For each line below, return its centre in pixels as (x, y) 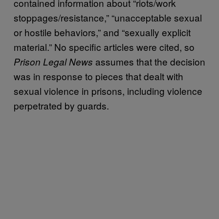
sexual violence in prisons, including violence (108, 90)
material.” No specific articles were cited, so (104, 46)
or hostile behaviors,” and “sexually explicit (102, 32)
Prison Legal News (53, 61)
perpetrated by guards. (61, 105)
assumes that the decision (149, 61)
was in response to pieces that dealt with (99, 76)
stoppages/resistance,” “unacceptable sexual (108, 17)
